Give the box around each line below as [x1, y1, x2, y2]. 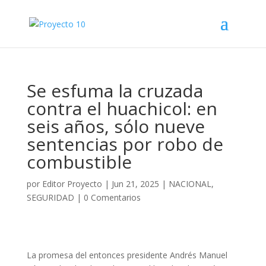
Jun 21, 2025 [111, 178, 159, 189]
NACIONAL [168, 178, 211, 189]
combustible [26, 150, 132, 174]
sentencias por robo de [26, 132, 223, 156]
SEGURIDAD [26, 192, 74, 203]
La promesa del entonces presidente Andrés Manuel [26, 249, 227, 261]
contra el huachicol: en [26, 96, 217, 121]
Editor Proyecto [42, 178, 102, 189]
